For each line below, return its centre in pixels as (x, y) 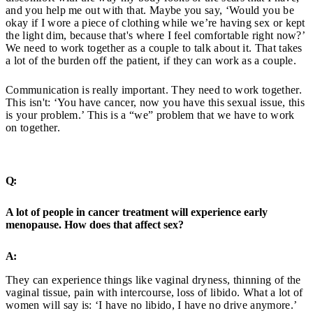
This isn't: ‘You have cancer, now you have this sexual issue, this (155, 103)
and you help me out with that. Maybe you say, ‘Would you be (150, 10)
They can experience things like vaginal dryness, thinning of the (153, 279)
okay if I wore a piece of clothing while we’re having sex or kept (155, 23)
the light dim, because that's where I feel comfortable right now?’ (155, 36)
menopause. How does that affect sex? (95, 225)
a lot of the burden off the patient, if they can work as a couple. (151, 61)
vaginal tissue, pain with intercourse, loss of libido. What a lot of (154, 292)
